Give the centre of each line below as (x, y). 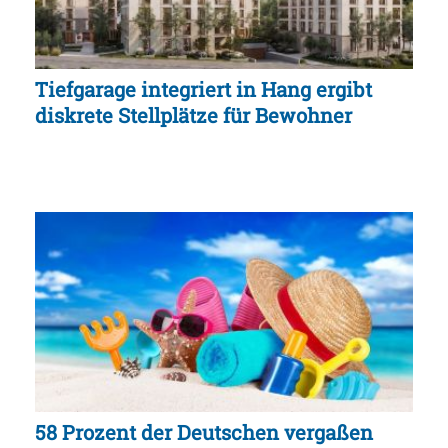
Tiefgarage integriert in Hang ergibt (203, 89)
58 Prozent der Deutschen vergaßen (204, 431)
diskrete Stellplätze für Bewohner (193, 115)
